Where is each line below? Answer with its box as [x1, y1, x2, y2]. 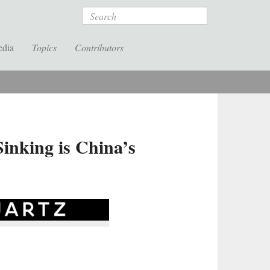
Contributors [75, 41, 124, 54]
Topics [32, 41, 57, 54]
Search [82, 6, 110, 20]
